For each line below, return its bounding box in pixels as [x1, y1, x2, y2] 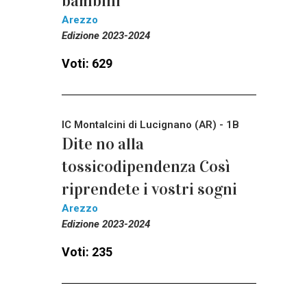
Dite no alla [62, 134, 144, 155]
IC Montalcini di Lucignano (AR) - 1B [62, 119, 239, 132]
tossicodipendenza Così [62, 156, 230, 177]
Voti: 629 [62, 56, 112, 71]
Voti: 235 [62, 245, 112, 260]
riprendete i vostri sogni [62, 179, 237, 200]
